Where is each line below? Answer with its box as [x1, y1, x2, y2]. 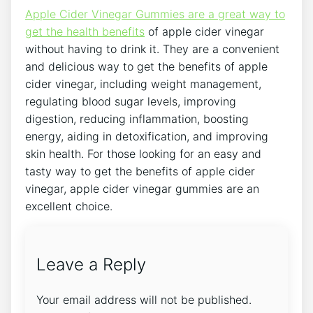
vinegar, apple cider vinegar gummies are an [25, 182, 259, 196]
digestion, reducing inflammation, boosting [25, 112, 249, 126]
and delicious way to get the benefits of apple [25, 59, 268, 74]
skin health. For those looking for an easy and [25, 147, 261, 161]
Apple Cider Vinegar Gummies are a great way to [25, 7, 285, 22]
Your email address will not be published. [36, 293, 252, 307]
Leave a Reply [36, 254, 146, 275]
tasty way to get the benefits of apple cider [25, 164, 255, 179]
